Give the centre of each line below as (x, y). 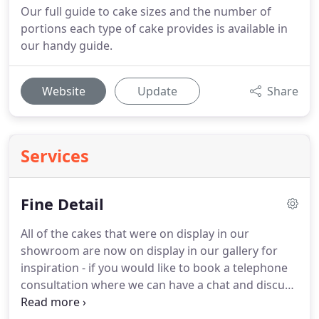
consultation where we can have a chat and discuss (158, 285)
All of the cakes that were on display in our (135, 234)
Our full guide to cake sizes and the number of (146, 11)
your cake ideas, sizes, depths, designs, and (137, 302)
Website (63, 91)
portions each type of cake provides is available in (154, 28)
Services (55, 156)
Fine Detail (62, 204)
